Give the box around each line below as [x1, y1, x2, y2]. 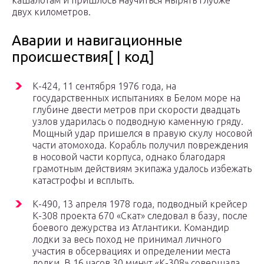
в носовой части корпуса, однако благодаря [32, 151, 225, 163]
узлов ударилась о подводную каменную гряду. [32, 116, 243, 127]
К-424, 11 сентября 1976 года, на [32, 81, 176, 92]
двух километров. [12, 6, 91, 18]
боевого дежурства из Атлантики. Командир [32, 222, 229, 233]
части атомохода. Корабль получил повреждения [32, 140, 248, 151]
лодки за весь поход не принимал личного [32, 234, 222, 245]
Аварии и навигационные [12, 32, 183, 49]
